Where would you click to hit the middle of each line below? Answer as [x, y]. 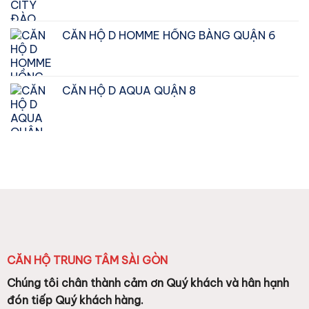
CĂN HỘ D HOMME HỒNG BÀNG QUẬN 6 [169, 35]
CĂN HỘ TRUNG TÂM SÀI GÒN [87, 260]
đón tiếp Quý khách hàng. [76, 300]
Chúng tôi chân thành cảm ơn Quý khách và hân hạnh [148, 283]
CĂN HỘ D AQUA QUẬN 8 [129, 90]
